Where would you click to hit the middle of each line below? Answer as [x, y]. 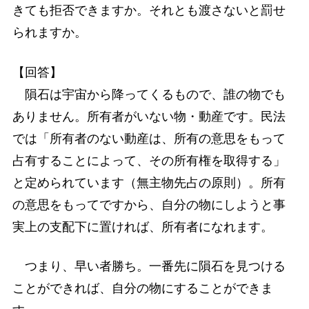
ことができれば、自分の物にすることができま [142, 288]
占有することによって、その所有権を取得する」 [149, 160]
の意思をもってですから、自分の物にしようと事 [149, 205]
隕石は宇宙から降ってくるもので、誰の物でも [149, 94]
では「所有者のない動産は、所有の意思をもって [149, 138]
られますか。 [49, 33]
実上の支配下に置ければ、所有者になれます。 [142, 227]
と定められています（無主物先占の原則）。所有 [149, 182]
